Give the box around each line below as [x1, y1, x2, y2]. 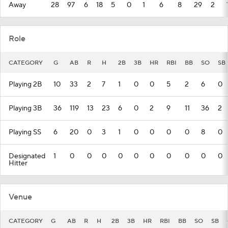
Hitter [9, 159, 27, 168]
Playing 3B [9, 104, 42, 113]
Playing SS [9, 128, 41, 137]
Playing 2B [9, 80, 42, 89]
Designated [9, 152, 45, 161]
